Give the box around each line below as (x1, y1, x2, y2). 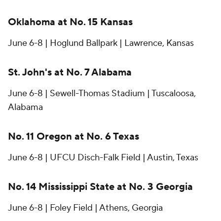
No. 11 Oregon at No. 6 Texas (8, 130, 139, 144)
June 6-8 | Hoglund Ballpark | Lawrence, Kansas (8, 37, 194, 49)
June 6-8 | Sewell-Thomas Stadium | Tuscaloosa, (8, 88, 196, 100)
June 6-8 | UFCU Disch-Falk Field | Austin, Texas (8, 152, 198, 164)
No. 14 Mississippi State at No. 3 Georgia (8, 181, 193, 194)
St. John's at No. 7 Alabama (8, 66, 132, 79)
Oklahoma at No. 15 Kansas (8, 16, 133, 29)
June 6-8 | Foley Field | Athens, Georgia (8, 202, 163, 214)
